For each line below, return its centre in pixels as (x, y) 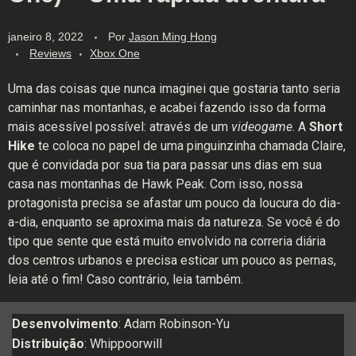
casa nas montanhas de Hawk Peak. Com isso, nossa (155, 184)
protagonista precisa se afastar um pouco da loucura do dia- (174, 203)
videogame (262, 126)
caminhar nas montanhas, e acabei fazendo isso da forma (167, 107)
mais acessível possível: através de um (120, 126)
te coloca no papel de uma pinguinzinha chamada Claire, (192, 145)
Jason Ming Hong (173, 36)
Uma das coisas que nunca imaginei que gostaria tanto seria (174, 88)
